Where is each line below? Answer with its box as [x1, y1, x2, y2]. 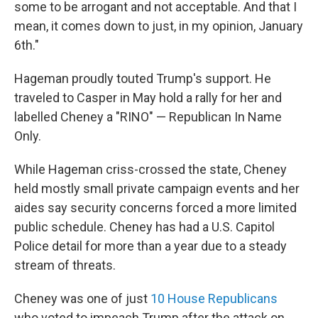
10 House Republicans [150, 291, 278, 307]
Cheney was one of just [14, 291, 150, 307]
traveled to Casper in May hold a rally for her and [14, 90, 282, 106]
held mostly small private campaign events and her [14, 181, 300, 197]
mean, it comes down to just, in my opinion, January [14, 18, 303, 34]
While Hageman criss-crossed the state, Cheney [14, 162, 287, 177]
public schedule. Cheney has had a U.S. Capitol [14, 219, 275, 235]
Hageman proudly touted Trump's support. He [14, 71, 271, 87]
